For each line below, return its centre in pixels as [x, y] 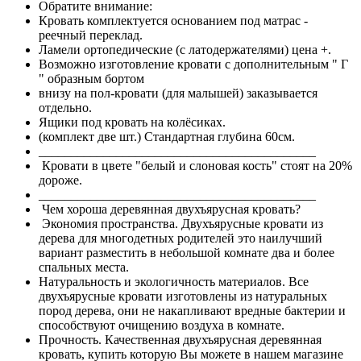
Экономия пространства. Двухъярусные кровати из [181, 223]
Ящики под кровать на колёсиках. [132, 122]
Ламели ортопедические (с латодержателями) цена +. [185, 49]
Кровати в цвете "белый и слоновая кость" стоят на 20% [195, 165]
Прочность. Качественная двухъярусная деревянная [180, 339]
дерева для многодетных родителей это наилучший [180, 238]
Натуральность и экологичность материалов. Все [174, 281]
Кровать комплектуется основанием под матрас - [173, 20]
